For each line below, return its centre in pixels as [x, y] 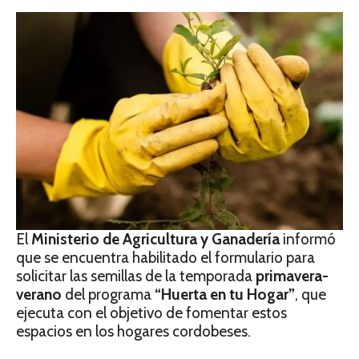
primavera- [292, 276]
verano [39, 294]
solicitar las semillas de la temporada [136, 276]
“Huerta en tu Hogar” [225, 294]
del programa [108, 294]
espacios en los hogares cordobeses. [133, 331]
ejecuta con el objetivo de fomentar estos [151, 313]
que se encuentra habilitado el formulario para [165, 258]
